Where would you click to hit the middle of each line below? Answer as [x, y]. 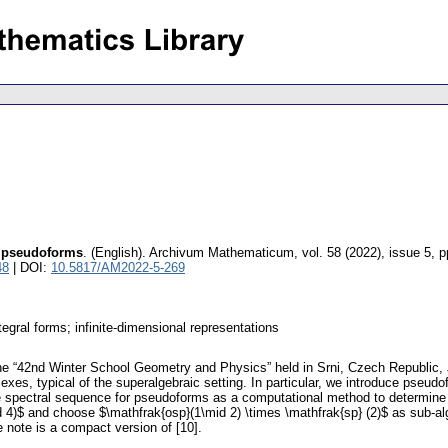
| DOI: [30, 268]
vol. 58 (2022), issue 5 [366, 253]
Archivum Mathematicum [221, 253]
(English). [118, 253]
